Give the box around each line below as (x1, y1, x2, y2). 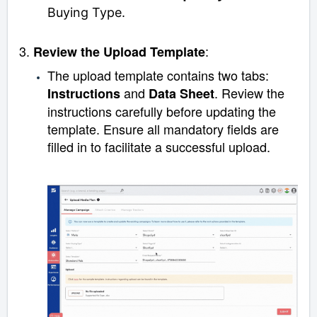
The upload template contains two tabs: (47, 66, 269, 85)
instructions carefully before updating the (47, 102, 276, 121)
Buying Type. (47, 5, 125, 21)
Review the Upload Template (33, 42, 205, 62)
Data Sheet (149, 84, 214, 103)
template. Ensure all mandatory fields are (47, 120, 279, 139)
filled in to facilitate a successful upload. (47, 137, 270, 156)
